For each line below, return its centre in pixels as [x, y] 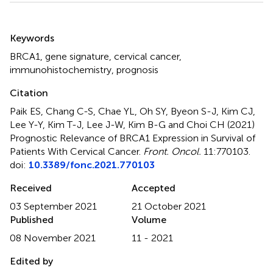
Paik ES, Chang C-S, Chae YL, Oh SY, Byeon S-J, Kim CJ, [133, 111]
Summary [41, 30]
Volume [149, 219]
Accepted [154, 188]
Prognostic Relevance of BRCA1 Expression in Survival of [133, 138]
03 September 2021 [53, 206]
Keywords [32, 38]
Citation [29, 93]
